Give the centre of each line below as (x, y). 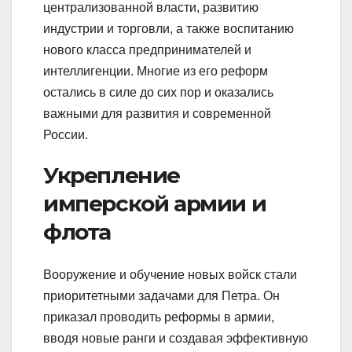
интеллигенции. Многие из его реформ (156, 71)
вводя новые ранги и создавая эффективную (176, 338)
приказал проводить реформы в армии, (159, 317)
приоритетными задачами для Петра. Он (161, 295)
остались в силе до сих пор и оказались (158, 93)
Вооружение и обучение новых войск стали (170, 274)
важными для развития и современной (157, 114)
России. (66, 135)
